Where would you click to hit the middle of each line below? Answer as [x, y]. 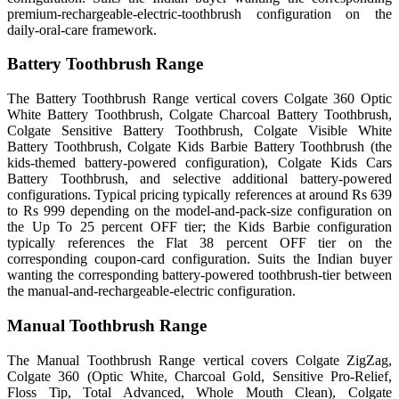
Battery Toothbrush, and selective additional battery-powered [199, 179]
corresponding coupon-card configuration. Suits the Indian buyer [199, 259]
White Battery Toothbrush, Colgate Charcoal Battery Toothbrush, [199, 115]
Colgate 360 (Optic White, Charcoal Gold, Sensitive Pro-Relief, [199, 376]
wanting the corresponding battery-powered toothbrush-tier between [199, 275]
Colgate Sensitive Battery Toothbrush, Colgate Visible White [199, 131]
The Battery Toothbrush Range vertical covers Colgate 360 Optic [199, 99]
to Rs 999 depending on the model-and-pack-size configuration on [199, 211]
